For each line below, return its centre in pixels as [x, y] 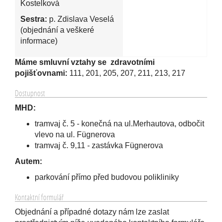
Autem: [28, 161]
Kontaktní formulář [39, 197]
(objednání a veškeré [57, 30]
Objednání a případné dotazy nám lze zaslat [92, 212]
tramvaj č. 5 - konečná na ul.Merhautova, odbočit [119, 124]
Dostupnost [30, 93]
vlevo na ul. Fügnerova [75, 135]
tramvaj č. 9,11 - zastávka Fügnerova [99, 145]
